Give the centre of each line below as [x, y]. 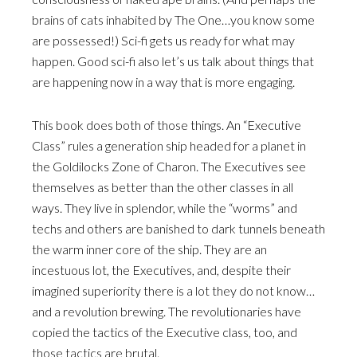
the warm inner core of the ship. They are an [149, 249]
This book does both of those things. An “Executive [167, 125]
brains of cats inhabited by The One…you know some [173, 20]
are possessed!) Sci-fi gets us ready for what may [163, 40]
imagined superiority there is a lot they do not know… [173, 290]
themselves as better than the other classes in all [163, 187]
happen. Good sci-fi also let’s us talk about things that [173, 61]
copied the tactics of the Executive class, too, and [165, 332]
